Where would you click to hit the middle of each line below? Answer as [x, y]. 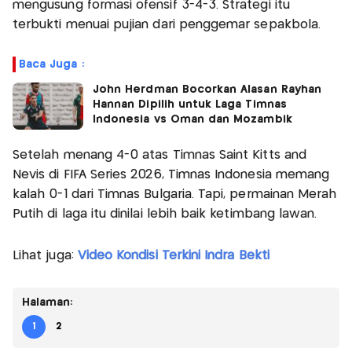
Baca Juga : [51, 64]
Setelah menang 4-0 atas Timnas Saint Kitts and [159, 155]
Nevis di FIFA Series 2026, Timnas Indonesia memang [171, 174]
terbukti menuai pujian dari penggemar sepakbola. [167, 24]
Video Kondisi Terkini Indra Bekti [173, 255]
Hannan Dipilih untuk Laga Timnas [190, 104]
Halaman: [48, 302]
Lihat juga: [45, 255]
